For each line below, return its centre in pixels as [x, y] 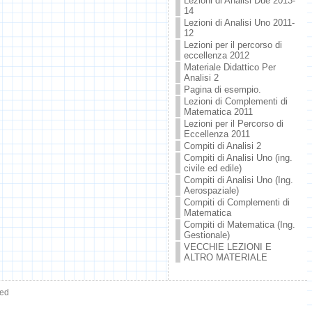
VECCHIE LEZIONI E [227, 247]
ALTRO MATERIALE [225, 257]
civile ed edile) [212, 168]
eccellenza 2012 [216, 55]
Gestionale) [206, 235]
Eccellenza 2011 [217, 134]
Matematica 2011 [218, 112]
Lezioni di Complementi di [235, 101]
